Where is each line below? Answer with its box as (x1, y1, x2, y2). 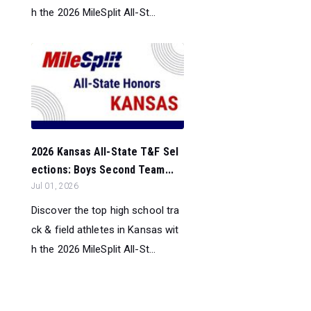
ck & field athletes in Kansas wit (31, 224, 179, 237)
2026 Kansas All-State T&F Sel (31, 145, 178, 159)
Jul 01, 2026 (31, 181, 79, 192)
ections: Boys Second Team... (31, 163, 174, 177)
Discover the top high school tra (31, 204, 180, 217)
